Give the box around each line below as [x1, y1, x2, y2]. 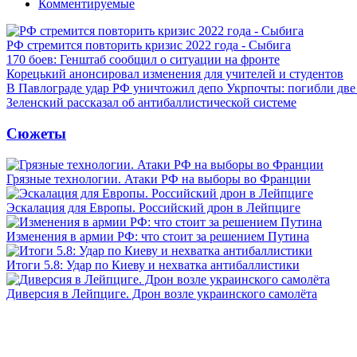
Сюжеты [6, 124, 66, 142]
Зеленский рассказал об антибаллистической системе [6, 96, 296, 110]
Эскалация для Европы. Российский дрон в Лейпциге [6, 200, 300, 214]
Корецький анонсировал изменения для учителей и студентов [6, 67, 343, 81]
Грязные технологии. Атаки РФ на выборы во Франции [6, 171, 311, 186]
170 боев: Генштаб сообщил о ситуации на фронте [6, 53, 280, 67]
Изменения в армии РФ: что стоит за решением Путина [6, 229, 309, 243]
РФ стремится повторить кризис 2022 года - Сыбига [6, 38, 291, 53]
